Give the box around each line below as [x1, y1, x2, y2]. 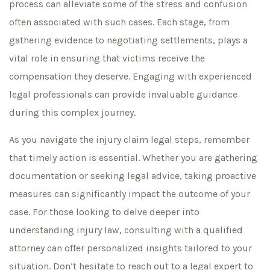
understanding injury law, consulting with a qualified [9, 224, 243, 236]
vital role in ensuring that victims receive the [9, 52, 205, 64]
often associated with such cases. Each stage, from [9, 16, 230, 28]
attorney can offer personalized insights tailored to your [9, 242, 252, 254]
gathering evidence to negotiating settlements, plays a [9, 34, 248, 46]
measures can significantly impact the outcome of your [9, 187, 250, 199]
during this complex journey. [9, 107, 136, 119]
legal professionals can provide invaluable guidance [9, 89, 237, 101]
